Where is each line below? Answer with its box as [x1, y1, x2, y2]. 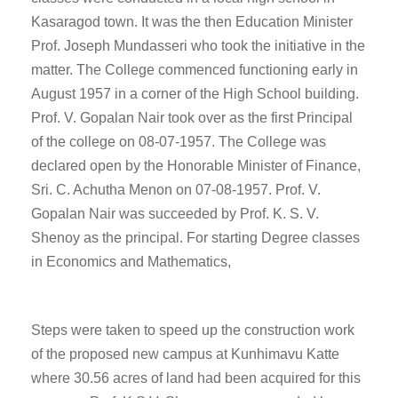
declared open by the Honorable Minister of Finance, [31, 157, 361, 173]
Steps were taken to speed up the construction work [31, 322, 354, 338]
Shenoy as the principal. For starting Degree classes [31, 229, 360, 245]
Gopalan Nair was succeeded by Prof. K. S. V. [31, 205, 319, 221]
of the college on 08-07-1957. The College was [31, 133, 326, 149]
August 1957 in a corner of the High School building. [31, 85, 359, 101]
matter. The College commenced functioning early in [31, 61, 358, 77]
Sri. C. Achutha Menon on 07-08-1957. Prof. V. [31, 181, 321, 197]
